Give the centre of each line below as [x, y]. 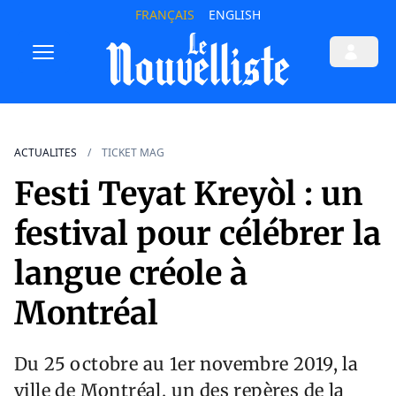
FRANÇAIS [164, 15]
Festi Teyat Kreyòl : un [188, 194]
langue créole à [131, 274]
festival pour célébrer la [198, 234]
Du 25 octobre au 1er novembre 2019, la [187, 364]
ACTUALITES [46, 153]
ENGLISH [234, 15]
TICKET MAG [133, 153]
